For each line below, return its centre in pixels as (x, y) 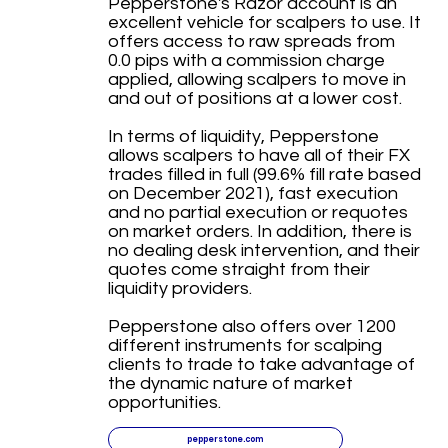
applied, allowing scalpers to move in (256, 80)
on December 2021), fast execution (252, 194)
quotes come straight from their (238, 270)
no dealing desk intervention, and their (263, 251)
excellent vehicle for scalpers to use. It (264, 23)
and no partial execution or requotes (257, 213)
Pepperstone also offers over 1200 (251, 327)
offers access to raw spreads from (251, 42)
